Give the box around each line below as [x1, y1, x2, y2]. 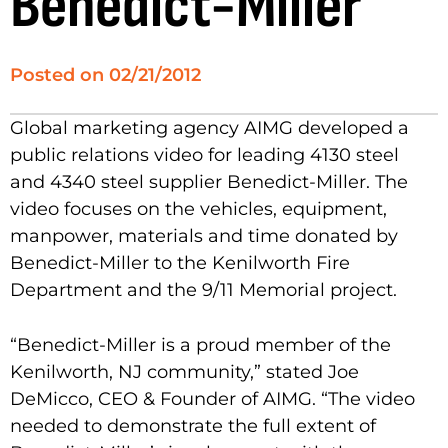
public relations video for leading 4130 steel [10, 143, 399, 166]
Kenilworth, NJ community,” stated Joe [10, 360, 359, 383]
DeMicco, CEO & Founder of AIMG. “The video [10, 387, 415, 410]
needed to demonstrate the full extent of [10, 414, 376, 437]
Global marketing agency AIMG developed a [10, 116, 409, 139]
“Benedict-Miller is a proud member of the [10, 333, 391, 356]
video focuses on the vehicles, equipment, [10, 197, 387, 220]
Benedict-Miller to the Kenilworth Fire [10, 251, 350, 274]
